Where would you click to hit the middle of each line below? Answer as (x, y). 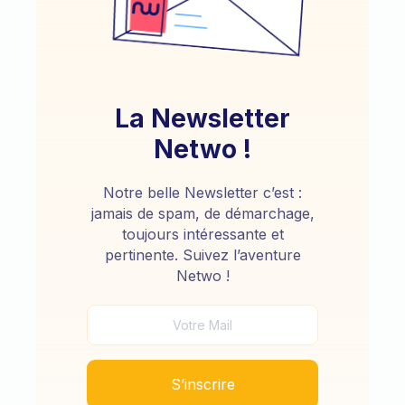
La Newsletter (202, 118)
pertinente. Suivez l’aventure (202, 254)
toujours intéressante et (202, 234)
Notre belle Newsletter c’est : (202, 192)
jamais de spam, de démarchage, (202, 213)
